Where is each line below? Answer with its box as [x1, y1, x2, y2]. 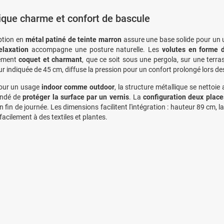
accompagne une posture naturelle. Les [28, 45, 162, 53]
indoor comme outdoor [41, 83, 114, 91]
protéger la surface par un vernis [22, 93, 129, 101]
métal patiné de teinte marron [25, 35, 122, 43]
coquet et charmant [18, 55, 82, 63]
